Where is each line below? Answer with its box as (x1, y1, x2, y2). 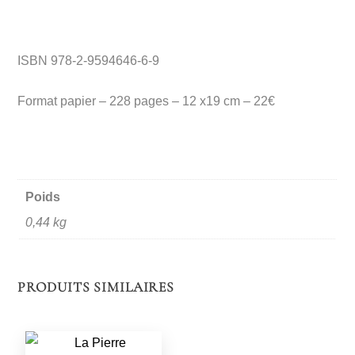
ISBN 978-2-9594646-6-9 (17, 54, 160, 68)
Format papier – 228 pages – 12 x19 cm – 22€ (17, 94, 276, 108)
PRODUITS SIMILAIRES (17, 279, 175, 296)
